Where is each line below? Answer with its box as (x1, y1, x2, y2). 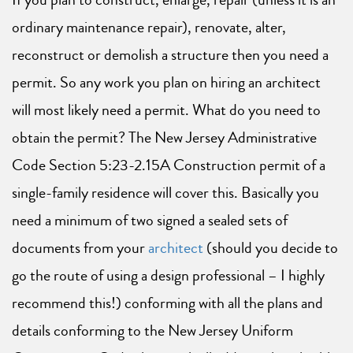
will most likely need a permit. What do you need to (12, 98, 321, 122)
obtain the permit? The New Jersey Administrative (12, 126, 317, 150)
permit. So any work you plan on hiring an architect (12, 71, 321, 95)
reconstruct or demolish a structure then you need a (12, 43, 329, 67)
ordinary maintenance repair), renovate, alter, (12, 16, 286, 39)
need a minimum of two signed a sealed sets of (12, 209, 288, 232)
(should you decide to (203, 236, 338, 260)
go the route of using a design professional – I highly (12, 264, 325, 288)
